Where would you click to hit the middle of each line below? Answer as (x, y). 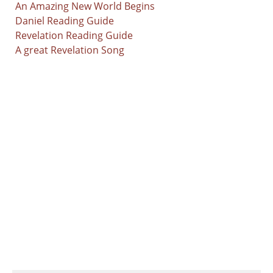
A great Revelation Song (70, 50)
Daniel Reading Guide (65, 20)
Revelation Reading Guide (74, 35)
